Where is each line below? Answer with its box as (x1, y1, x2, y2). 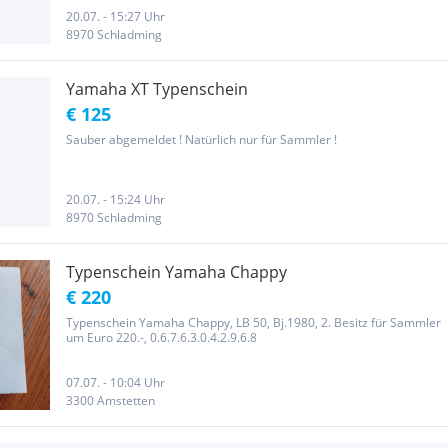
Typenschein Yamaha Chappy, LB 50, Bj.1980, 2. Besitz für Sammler (66, 314, 441, 331)
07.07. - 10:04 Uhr (66, 374, 165, 391)
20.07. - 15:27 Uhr (66, 8, 165, 25)
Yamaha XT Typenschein (66, 78, 248, 100)
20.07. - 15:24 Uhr (66, 191, 165, 208)
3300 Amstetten (66, 392, 155, 409)
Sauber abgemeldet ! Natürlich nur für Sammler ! (66, 131, 337, 148)
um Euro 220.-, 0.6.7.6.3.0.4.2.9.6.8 (66, 329, 257, 346)
